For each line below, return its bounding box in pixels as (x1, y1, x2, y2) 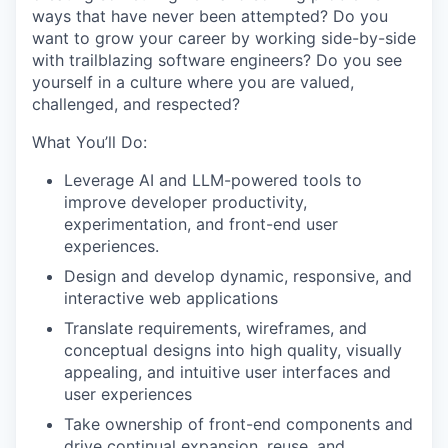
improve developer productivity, (64, 191, 307, 212)
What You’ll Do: (32, 131, 147, 152)
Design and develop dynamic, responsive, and (64, 265, 412, 286)
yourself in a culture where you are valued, (32, 71, 354, 92)
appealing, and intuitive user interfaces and (64, 361, 391, 382)
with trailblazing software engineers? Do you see (32, 49, 402, 70)
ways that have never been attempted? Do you (32, 5, 388, 26)
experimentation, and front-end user (64, 213, 338, 234)
